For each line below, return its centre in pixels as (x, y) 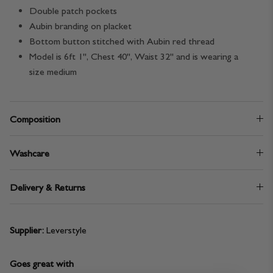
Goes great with (42, 264)
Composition (35, 119)
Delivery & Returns (48, 188)
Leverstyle (66, 230)
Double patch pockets (73, 11)
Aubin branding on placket (80, 26)
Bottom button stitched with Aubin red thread (122, 41)
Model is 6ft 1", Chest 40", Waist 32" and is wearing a (134, 57)
